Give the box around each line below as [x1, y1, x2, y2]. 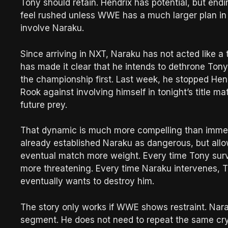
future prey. [20, 99, 67, 110]
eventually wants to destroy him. [20, 176, 154, 186]
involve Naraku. [20, 23, 84, 33]
